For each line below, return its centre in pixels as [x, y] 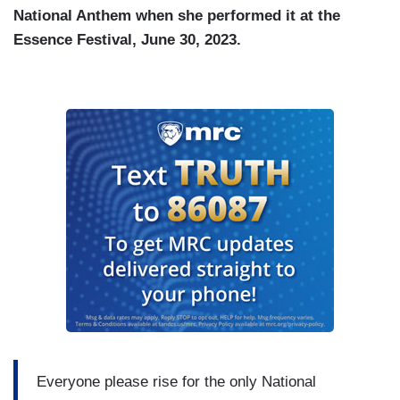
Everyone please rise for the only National [176, 381]
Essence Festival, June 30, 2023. [127, 40]
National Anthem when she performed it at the [177, 16]
